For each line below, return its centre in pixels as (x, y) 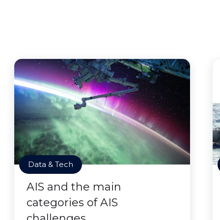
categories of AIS (72, 203)
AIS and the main (74, 187)
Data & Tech (51, 164)
